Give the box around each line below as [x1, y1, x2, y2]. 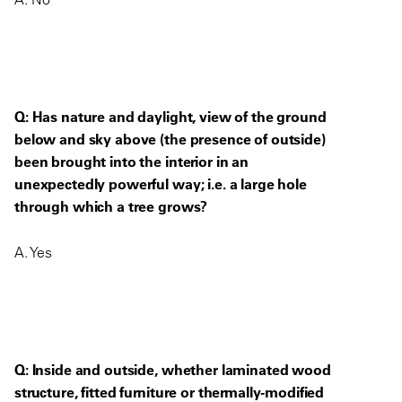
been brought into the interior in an [14, 152, 249, 170]
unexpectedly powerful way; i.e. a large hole [14, 174, 307, 193]
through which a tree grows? [14, 197, 208, 215]
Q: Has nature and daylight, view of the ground [14, 107, 327, 126]
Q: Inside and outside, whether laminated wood [14, 360, 331, 379]
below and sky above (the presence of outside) [14, 129, 326, 148]
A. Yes [14, 242, 52, 261]
